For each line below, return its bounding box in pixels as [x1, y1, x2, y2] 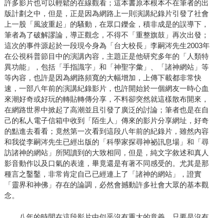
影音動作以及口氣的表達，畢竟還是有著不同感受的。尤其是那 [4, 159, 209, 168]
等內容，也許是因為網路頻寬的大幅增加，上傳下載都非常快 [4, 73, 201, 82]
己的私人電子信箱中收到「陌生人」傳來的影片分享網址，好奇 [4, 116, 209, 125]
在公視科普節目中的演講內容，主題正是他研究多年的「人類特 [4, 52, 209, 61]
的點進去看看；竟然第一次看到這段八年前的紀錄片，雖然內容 [4, 127, 209, 136]
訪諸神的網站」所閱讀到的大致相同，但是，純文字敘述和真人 [4, 148, 209, 157]
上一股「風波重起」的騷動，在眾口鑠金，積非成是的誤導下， [4, 20, 209, 29]
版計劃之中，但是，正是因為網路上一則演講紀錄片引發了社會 [4, 9, 209, 18]
